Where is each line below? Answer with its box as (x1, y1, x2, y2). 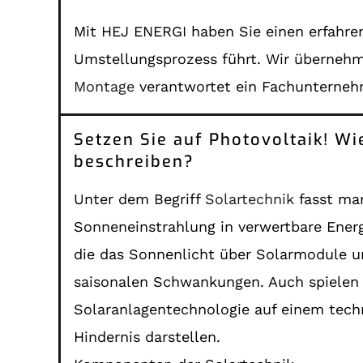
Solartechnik (205, 190, 295, 207)
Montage (74, 77, 135, 95)
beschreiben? (74, 150, 195, 173)
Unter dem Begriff (74, 190, 206, 207)
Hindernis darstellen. (74, 327, 221, 345)
